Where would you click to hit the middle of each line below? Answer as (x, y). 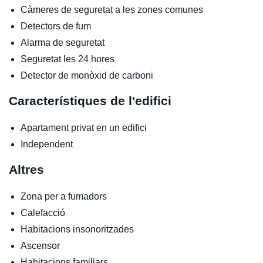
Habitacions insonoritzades (77, 229)
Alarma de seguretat (63, 42)
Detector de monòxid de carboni (87, 75)
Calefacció (43, 213)
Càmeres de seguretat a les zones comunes (112, 9)
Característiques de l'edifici (90, 100)
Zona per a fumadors (64, 196)
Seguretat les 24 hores (68, 59)
